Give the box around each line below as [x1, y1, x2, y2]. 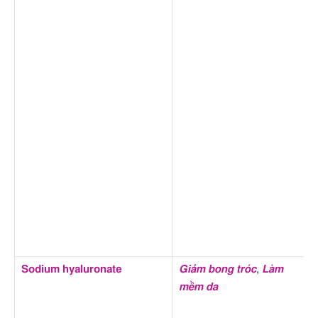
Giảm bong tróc [179, 263, 256, 275]
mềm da [179, 281, 218, 292]
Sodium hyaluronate [21, 263, 122, 275]
